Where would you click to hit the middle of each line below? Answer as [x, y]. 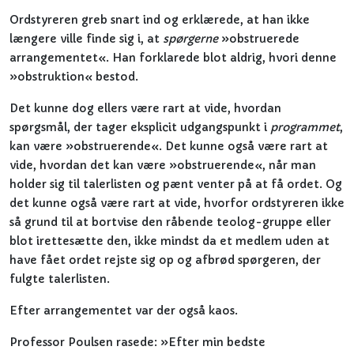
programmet [305, 127]
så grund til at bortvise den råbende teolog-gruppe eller [170, 222]
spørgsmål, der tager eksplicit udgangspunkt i [140, 127]
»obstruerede [259, 39]
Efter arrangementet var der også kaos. [124, 311]
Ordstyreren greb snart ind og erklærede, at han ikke [160, 20]
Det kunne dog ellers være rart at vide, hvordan [145, 108]
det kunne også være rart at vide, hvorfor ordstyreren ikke [177, 203]
